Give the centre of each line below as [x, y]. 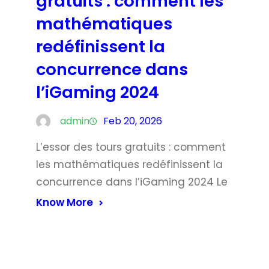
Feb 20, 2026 [133, 121]
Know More [65, 202]
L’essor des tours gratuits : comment [131, 147]
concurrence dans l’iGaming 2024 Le [132, 182]
